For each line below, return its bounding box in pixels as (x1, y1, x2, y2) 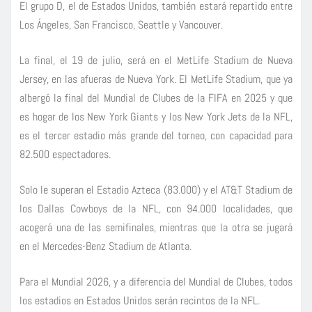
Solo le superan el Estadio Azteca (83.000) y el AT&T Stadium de (19, 182, 292, 197)
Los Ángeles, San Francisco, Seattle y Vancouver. (19, 17, 223, 32)
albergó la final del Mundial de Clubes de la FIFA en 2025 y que (19, 90, 292, 105)
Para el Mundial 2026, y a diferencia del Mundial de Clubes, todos (19, 274, 292, 289)
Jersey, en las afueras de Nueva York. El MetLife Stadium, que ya (19, 71, 292, 86)
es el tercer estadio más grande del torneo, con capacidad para (19, 127, 292, 143)
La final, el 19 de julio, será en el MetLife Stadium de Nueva (19, 52, 292, 68)
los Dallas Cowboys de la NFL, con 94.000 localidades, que (19, 201, 292, 216)
